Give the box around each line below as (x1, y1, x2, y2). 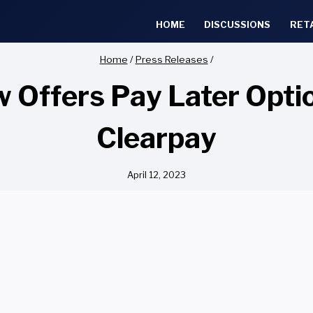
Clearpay (96, 121, 217, 156)
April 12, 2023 (127, 169, 186, 180)
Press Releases (135, 53, 208, 65)
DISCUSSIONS (204, 18, 271, 30)
